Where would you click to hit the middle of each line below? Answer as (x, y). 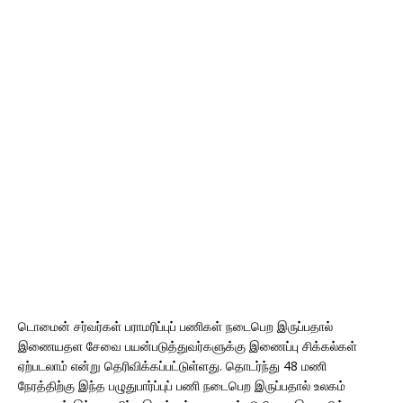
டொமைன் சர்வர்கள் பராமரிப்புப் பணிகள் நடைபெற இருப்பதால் (175, 326)
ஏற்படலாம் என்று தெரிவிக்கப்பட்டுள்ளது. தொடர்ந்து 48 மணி (172, 366)
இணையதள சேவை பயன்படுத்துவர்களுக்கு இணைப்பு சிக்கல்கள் (188, 346)
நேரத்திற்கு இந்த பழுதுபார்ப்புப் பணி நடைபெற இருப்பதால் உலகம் (182, 385)
